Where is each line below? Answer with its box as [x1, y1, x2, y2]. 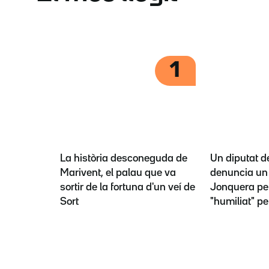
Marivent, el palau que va [60, 168, 176, 178]
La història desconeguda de [60, 153, 187, 163]
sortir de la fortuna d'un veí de [60, 182, 195, 192]
